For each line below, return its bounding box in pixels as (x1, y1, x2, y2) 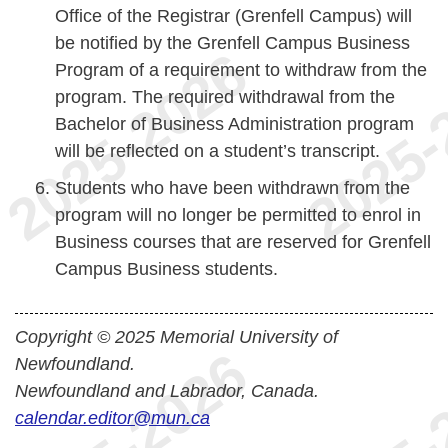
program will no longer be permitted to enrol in (55, 205, 421, 225)
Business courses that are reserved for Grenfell (55, 232, 431, 252)
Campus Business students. (55, 259, 278, 279)
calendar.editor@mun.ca (15, 408, 210, 428)
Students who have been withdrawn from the (55, 178, 410, 198)
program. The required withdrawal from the (55, 87, 395, 107)
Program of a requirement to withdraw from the (55, 60, 427, 80)
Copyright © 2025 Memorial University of (15, 327, 338, 347)
